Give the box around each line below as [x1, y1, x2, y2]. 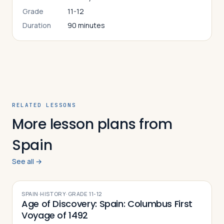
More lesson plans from [12, 114, 172, 134]
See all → [12, 156, 42, 166]
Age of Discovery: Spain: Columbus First [21, 197, 192, 210]
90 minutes [67, 20, 105, 30]
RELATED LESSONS [12, 101, 76, 108]
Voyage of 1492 [21, 209, 88, 221]
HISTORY [40, 190, 66, 197]
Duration [22, 20, 51, 30]
